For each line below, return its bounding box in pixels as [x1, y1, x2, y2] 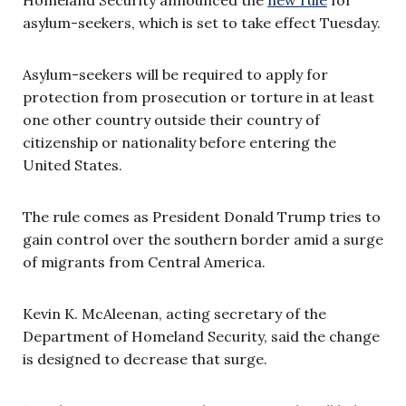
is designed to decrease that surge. [23, 349, 267, 368]
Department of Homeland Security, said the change [23, 326, 380, 345]
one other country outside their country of [23, 110, 320, 129]
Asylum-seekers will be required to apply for [23, 64, 328, 83]
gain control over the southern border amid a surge [23, 229, 383, 248]
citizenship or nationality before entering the [23, 132, 336, 151]
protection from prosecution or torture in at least [23, 87, 374, 106]
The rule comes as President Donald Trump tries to [23, 207, 381, 226]
